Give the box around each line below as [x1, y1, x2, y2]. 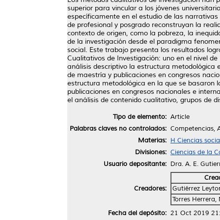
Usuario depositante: [104, 160, 166, 168]
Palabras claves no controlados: [70, 124, 166, 133]
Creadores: [134, 184, 166, 192]
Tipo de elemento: [113, 112, 166, 121]
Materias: [138, 136, 166, 144]
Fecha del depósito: [108, 209, 166, 217]
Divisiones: [135, 148, 166, 156]
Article [170, 112, 190, 121]
